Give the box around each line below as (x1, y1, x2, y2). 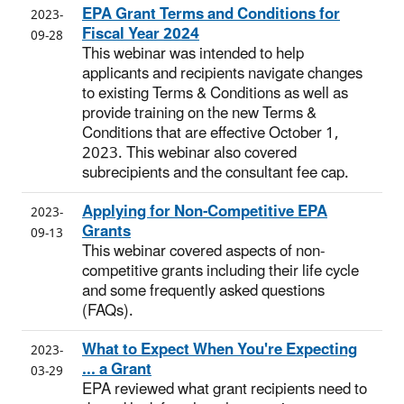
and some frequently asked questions (82, 274, 325, 308)
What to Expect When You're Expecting (82, 333, 357, 366)
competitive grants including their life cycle (82, 254, 359, 288)
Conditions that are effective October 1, (82, 116, 339, 150)
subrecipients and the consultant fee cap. (82, 156, 349, 189)
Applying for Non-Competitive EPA (82, 195, 327, 228)
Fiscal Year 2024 (82, 17, 199, 50)
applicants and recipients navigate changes (82, 57, 363, 90)
